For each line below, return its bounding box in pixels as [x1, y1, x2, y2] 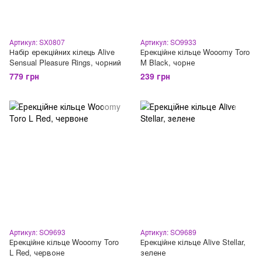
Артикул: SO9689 [140, 227, 196, 237]
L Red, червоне [9, 247, 64, 258]
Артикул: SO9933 [140, 37, 196, 47]
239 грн [140, 70, 170, 82]
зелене [140, 247, 166, 258]
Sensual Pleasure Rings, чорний [9, 57, 121, 68]
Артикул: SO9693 [9, 227, 65, 237]
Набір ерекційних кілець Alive [9, 46, 115, 57]
